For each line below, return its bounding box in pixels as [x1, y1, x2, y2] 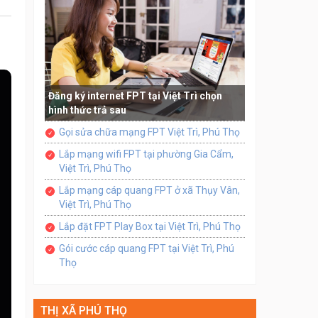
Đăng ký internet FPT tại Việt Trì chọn [48, 90, 222, 102]
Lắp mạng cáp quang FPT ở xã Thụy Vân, [58, 185, 240, 197]
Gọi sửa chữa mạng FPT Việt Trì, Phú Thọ [58, 126, 240, 138]
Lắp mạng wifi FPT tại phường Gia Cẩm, [58, 148, 234, 160]
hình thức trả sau [48, 104, 126, 116]
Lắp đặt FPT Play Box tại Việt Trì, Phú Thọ [58, 221, 241, 233]
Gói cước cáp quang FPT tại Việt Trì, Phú [58, 243, 234, 255]
